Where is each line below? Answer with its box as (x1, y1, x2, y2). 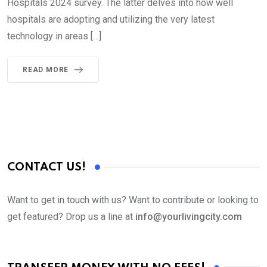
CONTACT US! (7, 161, 86, 173)
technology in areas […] (7, 30, 101, 42)
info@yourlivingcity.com (135, 210, 242, 222)
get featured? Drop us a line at (7, 210, 135, 222)
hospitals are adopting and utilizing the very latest (7, 13, 215, 25)
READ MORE (23, 65, 69, 74)
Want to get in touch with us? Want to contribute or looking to (7, 194, 259, 206)
